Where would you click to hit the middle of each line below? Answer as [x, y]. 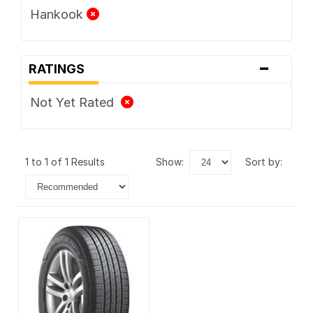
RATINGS [60, 68]
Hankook [58, 14]
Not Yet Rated [75, 102]
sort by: [267, 161]
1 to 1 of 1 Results [68, 161]
